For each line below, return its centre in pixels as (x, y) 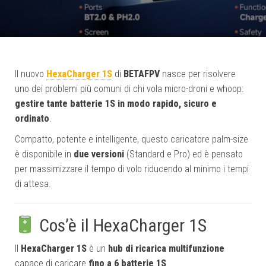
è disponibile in (44, 154)
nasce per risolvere (198, 74)
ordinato (32, 118)
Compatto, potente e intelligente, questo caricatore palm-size (132, 139)
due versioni (99, 154)
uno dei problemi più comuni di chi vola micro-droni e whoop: (129, 89)
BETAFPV (142, 74)
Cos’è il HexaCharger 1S (121, 225)
